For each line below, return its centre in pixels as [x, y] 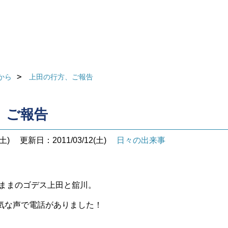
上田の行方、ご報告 [61, 77]
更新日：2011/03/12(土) [63, 140]
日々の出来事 [141, 140]
